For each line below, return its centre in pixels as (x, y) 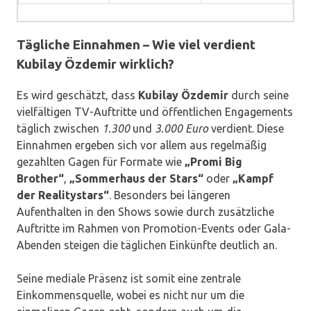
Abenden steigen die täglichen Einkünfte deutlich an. (147, 245)
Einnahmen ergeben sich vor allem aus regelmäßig (142, 145)
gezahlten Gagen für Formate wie (101, 162)
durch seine (259, 95)
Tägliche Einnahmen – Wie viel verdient (136, 44)
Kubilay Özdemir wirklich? (95, 64)
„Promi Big (213, 162)
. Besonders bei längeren (170, 195)
